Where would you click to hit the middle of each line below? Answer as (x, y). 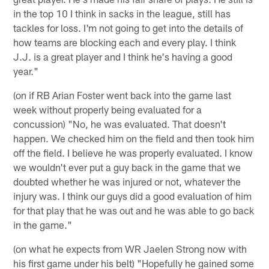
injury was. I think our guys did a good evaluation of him (133, 196)
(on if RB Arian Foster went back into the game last (122, 95)
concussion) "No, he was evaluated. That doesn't (120, 124)
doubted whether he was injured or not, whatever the (127, 182)
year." (26, 71)
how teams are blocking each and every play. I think (125, 42)
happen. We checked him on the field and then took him (134, 138)
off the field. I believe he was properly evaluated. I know (133, 153)
